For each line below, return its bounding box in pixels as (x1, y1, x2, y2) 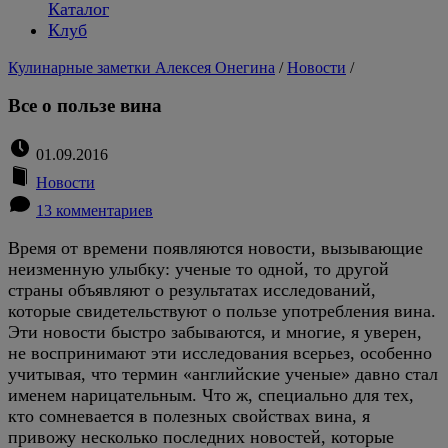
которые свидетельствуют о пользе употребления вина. (8, 301, 436, 321)
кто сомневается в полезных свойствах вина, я (8, 406, 370, 426)
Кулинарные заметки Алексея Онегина (8, 58, 275, 76)
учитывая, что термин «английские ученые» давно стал (8, 364, 438, 384)
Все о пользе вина (8, 95, 162, 117)
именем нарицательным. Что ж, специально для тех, (8, 385, 414, 405)
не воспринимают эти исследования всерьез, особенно (8, 343, 432, 363)
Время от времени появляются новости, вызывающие (8, 238, 423, 258)
